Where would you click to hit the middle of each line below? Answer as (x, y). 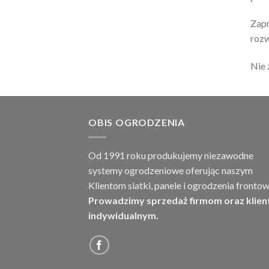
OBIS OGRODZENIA (137, 122)
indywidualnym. (123, 215)
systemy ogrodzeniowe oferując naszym (171, 170)
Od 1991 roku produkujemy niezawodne (171, 155)
